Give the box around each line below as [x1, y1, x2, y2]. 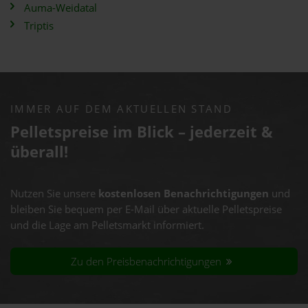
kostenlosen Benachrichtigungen [98, 186, 269, 201]
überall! [10, 141, 68, 162]
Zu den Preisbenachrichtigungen [71, 254, 225, 269]
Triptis [24, 19, 54, 33]
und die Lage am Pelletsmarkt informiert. [10, 218, 204, 232]
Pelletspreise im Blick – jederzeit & [10, 121, 273, 142]
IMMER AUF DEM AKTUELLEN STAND [10, 102, 232, 116]
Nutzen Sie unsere [10, 186, 98, 201]
